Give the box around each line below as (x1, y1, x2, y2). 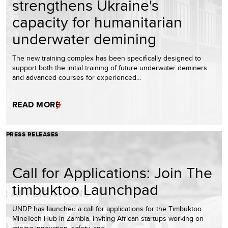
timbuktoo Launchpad (12, 178, 158, 200)
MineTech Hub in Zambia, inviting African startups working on (12, 213, 204, 223)
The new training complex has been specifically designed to (12, 52, 201, 63)
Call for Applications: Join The (12, 161, 212, 183)
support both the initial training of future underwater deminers (12, 62, 207, 73)
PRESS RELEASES (6, 129, 59, 139)
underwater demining (12, 27, 156, 49)
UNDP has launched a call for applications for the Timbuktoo (12, 203, 202, 214)
